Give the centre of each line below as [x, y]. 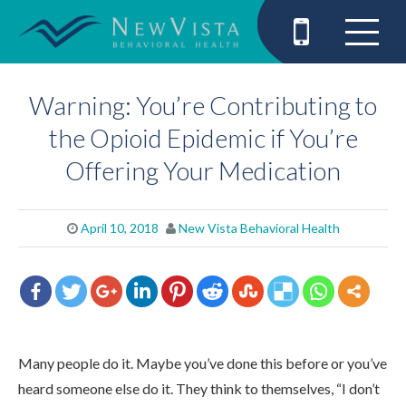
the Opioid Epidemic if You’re [203, 138]
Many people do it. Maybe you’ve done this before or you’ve [203, 362]
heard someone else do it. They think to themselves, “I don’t [199, 388]
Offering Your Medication [203, 170]
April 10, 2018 [119, 227]
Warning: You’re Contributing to [203, 105]
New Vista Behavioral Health [259, 227]
